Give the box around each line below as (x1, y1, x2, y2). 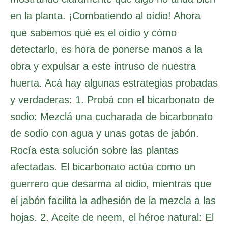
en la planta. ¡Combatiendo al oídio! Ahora (10, 10, 201, 22)
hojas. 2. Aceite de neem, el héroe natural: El (10, 212, 214, 223)
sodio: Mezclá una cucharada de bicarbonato (10, 111, 213, 123)
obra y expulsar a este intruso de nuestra (10, 61, 196, 72)
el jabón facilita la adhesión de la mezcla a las (10, 195, 216, 207)
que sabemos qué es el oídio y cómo (10, 27, 177, 39)
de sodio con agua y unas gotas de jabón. (10, 128, 199, 139)
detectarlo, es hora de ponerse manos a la (10, 44, 202, 55)
